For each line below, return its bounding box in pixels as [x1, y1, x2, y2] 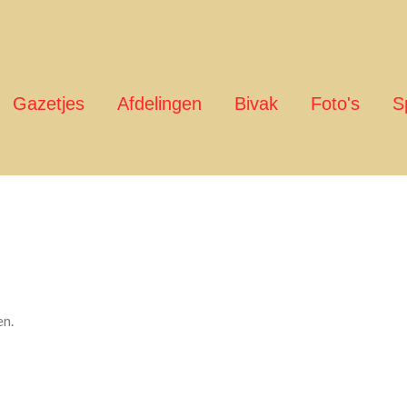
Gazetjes [13, 94, 84, 114]
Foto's [311, 94, 360, 114]
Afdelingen [117, 94, 202, 114]
